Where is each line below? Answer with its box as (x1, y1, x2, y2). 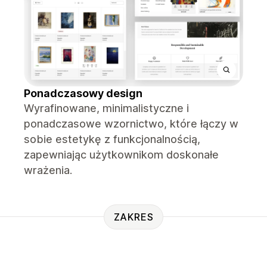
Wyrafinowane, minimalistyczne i (24, 102, 189, 114)
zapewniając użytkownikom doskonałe (24, 148, 219, 161)
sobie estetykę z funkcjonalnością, (24, 133, 200, 145)
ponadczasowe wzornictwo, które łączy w (24, 117, 238, 130)
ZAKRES (113, 210, 154, 223)
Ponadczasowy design (24, 87, 142, 100)
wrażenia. (24, 164, 72, 176)
